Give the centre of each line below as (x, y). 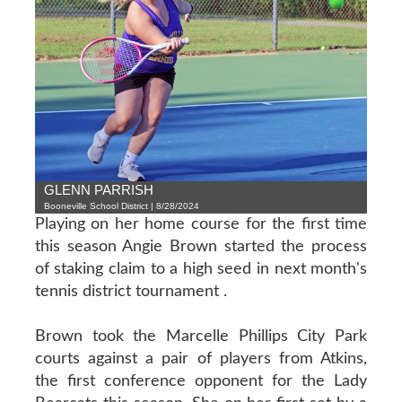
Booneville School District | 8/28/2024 (121, 205)
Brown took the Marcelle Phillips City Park (201, 336)
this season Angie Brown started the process (201, 246)
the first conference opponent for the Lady (201, 381)
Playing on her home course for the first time (201, 224)
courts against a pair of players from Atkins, (201, 358)
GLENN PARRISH (98, 189)
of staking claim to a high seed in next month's (201, 269)
